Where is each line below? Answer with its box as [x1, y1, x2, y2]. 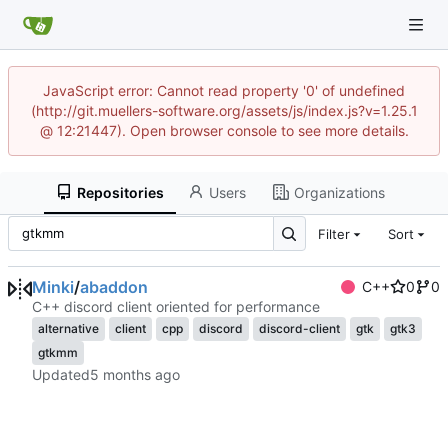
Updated [32, 366, 90, 384]
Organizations [293, 183, 385, 201]
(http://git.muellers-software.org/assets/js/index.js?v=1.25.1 [30, 102, 418, 119]
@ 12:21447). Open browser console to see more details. [39, 122, 409, 139]
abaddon [80, 277, 148, 298]
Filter [317, 225, 350, 242]
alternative [38, 321, 99, 337]
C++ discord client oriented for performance [32, 298, 320, 316]
